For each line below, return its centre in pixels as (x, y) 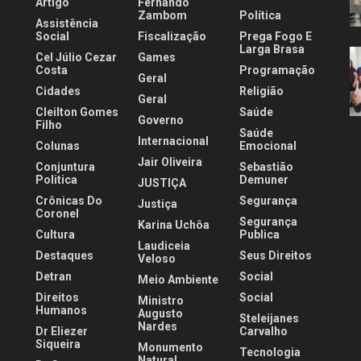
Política (261, 16)
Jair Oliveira (170, 162)
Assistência (67, 24)
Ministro (160, 301)
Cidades (58, 91)
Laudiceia (164, 246)
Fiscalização (172, 37)
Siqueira (58, 344)
